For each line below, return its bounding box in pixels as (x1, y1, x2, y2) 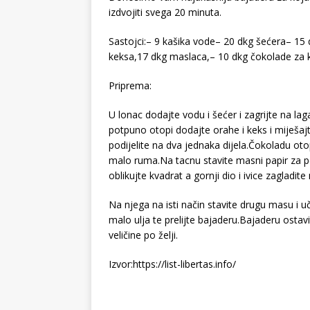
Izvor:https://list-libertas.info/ (109, 257, 236, 271)
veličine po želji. (109, 228, 178, 242)
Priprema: (109, 79, 152, 93)
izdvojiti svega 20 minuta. (109, 6, 221, 19)
